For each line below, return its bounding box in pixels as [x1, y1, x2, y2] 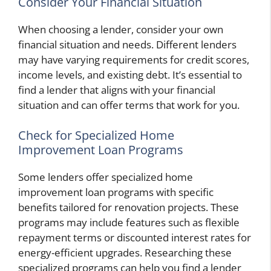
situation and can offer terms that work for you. [18, 98, 240, 113]
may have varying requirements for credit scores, [18, 53, 249, 67]
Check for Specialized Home [18, 126, 174, 143]
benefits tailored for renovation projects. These [18, 200, 239, 214]
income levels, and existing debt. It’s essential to [18, 68, 242, 82]
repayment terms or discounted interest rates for [18, 230, 251, 244]
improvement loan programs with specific [18, 184, 214, 199]
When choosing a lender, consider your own [18, 22, 223, 37]
